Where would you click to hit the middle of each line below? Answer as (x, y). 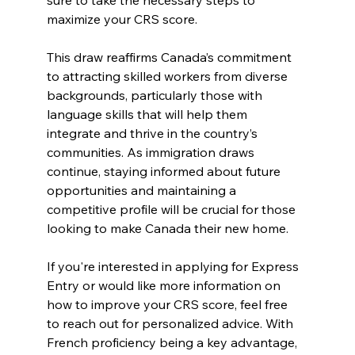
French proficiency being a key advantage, (174, 342)
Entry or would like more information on (166, 285)
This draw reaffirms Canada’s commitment (171, 57)
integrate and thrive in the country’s (154, 133)
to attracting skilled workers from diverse (169, 76)
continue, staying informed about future (166, 171)
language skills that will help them (149, 114)
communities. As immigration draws (153, 152)
